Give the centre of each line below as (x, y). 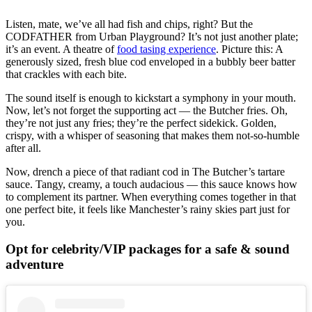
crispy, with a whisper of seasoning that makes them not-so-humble (153, 136)
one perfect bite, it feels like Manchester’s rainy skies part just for (148, 210)
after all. (25, 148)
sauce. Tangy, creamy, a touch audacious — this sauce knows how (151, 185)
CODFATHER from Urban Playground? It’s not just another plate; (152, 37)
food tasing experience (166, 49)
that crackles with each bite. (68, 75)
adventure (34, 264)
